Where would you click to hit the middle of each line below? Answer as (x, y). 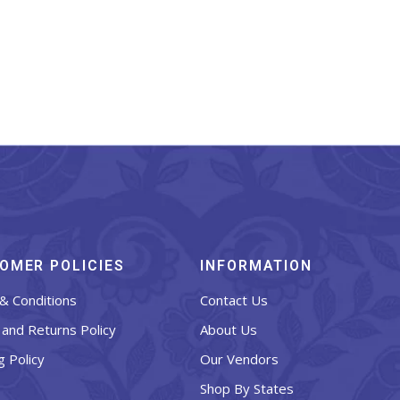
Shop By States (247, 388)
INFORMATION (257, 265)
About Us (229, 329)
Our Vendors (239, 358)
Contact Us (234, 300)
